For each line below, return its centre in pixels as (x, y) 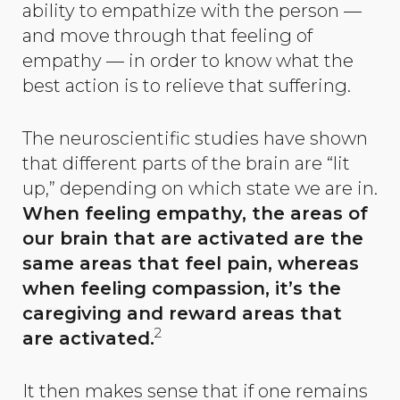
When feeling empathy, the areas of (195, 213)
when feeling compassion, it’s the (182, 288)
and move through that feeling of (167, 36)
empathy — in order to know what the (188, 61)
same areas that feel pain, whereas (191, 263)
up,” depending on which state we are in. (200, 188)
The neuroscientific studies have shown (195, 138)
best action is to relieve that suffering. (187, 86)
